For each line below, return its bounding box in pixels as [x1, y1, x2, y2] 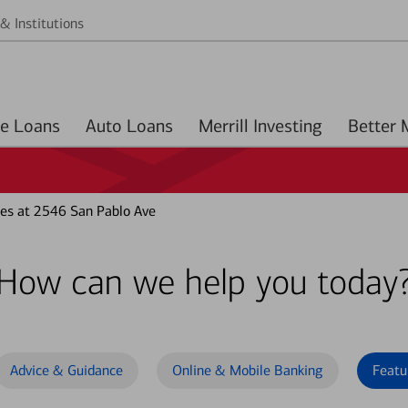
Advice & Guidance [10, 362, 123, 379]
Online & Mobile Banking [172, 362, 323, 379]
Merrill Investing [199, 115, 322, 137]
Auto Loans [127, 115, 173, 137]
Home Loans [14, 115, 60, 137]
